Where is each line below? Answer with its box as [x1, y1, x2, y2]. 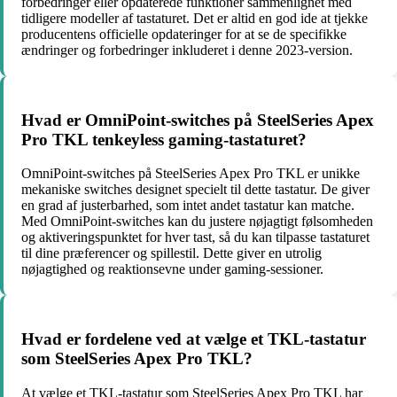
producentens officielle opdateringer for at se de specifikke [21, 27, 346, 43]
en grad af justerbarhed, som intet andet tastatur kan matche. [21, 198, 354, 214]
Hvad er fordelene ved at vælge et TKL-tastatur [21, 330, 366, 349]
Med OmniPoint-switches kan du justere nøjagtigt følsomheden [21, 214, 373, 230]
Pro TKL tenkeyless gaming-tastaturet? [21, 129, 307, 149]
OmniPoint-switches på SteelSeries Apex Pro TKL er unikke [21, 166, 360, 182]
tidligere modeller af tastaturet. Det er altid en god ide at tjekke [21, 11, 368, 27]
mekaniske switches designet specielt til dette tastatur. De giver [21, 182, 370, 198]
